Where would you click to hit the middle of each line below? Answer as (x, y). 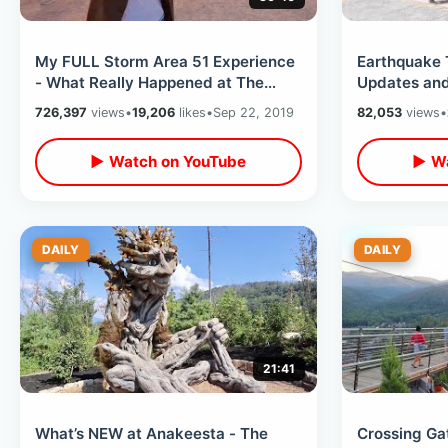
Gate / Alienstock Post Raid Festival (166, 104)
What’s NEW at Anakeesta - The (151, 433)
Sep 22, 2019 (253, 112)
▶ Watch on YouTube (168, 162)
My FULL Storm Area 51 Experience (165, 62)
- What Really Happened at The (149, 83)
